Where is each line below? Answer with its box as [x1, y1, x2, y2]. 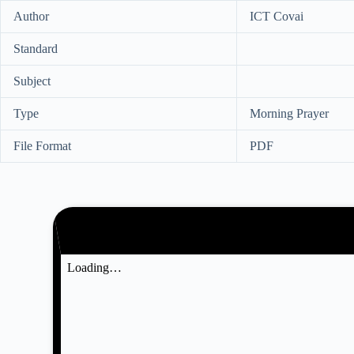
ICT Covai [250, 9, 303, 23]
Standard [13, 41, 58, 55]
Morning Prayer [250, 106, 329, 120]
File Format [13, 138, 71, 153]
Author [13, 9, 49, 23]
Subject [13, 73, 51, 88]
